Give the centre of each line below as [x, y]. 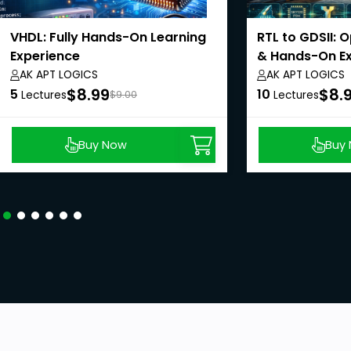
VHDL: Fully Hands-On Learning [108, 38]
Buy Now [103, 145]
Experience [45, 56]
